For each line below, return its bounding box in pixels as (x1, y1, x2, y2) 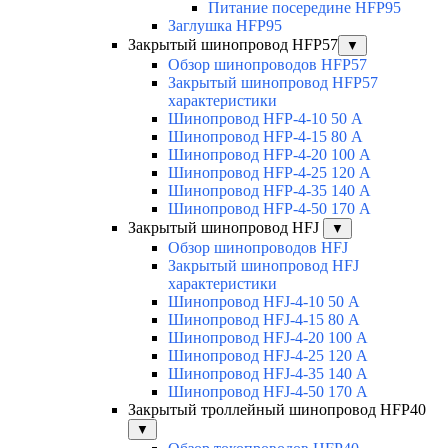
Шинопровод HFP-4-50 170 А (168, 199, 371, 217)
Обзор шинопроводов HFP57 (168, 55, 367, 73)
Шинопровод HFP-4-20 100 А (168, 145, 371, 163)
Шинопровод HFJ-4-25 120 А (168, 346, 368, 364)
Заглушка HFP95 (168, 16, 282, 34)
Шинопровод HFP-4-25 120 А (168, 163, 371, 181)
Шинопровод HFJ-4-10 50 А (168, 292, 360, 310)
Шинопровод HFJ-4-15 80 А (168, 310, 360, 328)
